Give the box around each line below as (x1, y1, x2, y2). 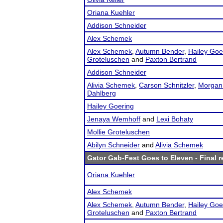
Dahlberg (87, 89, 116, 97)
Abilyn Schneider (87, 141, 140, 149)
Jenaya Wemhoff (87, 115, 140, 123)
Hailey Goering (87, 102, 134, 110)
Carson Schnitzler (139, 81, 194, 89)
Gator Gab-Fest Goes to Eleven (87, 154, 193, 162)
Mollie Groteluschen (87, 128, 150, 136)
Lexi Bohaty (156, 115, 193, 123)
